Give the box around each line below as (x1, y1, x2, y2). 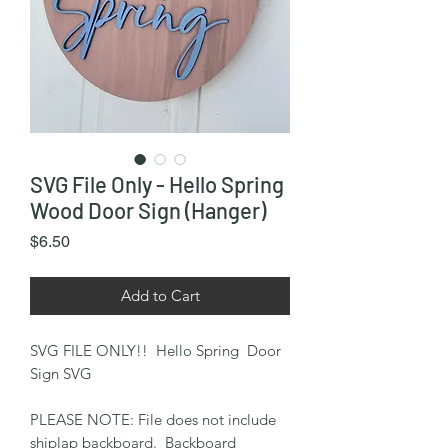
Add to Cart (120, 285, 200, 305)
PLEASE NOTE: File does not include (30, 409, 276, 429)
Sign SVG (30, 363, 92, 383)
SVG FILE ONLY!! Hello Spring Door (30, 340, 281, 360)
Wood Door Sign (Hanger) (30, 196, 266, 223)
